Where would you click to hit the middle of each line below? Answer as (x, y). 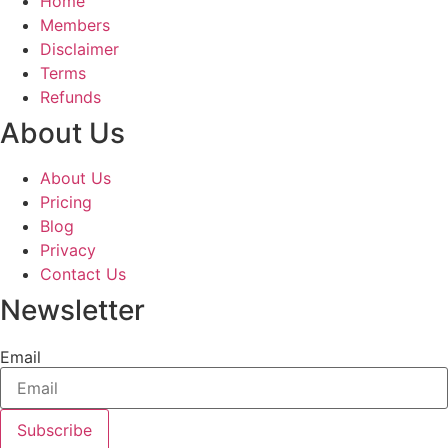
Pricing (66, 201)
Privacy (68, 249)
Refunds (70, 96)
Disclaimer (79, 48)
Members (75, 24)
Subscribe (54, 429)
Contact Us (83, 273)
